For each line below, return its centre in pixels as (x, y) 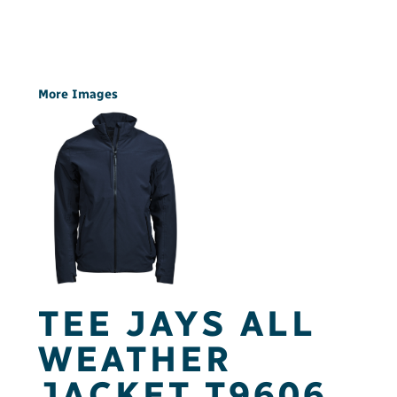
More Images (78, 94)
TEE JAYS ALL (177, 323)
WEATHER (135, 359)
